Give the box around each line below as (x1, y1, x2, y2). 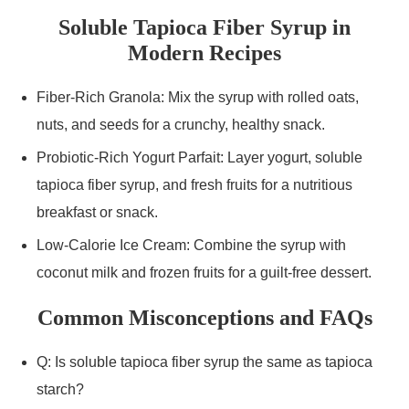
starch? (37, 382, 84, 397)
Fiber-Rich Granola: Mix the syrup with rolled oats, (37, 89, 359, 105)
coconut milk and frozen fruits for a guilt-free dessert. (37, 265, 372, 280)
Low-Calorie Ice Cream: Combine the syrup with (37, 237, 346, 253)
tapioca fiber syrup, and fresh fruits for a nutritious (37, 177, 352, 193)
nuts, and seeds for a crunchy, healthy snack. (37, 117, 325, 132)
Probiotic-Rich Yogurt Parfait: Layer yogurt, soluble (37, 150, 362, 165)
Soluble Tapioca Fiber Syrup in (58, 16, 351, 39)
